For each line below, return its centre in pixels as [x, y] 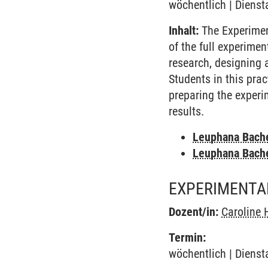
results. [187, 111]
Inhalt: [184, 31]
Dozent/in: [194, 212]
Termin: [188, 237]
